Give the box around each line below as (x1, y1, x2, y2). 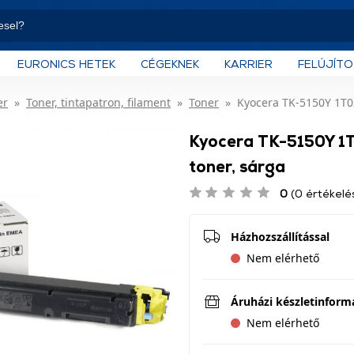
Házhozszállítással (231, 229, 330, 244)
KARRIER (224, 56, 273, 70)
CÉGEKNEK (141, 56, 199, 70)
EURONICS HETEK (17, 56, 115, 70)
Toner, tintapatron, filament (26, 95, 171, 110)
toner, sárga (189, 156, 285, 175)
